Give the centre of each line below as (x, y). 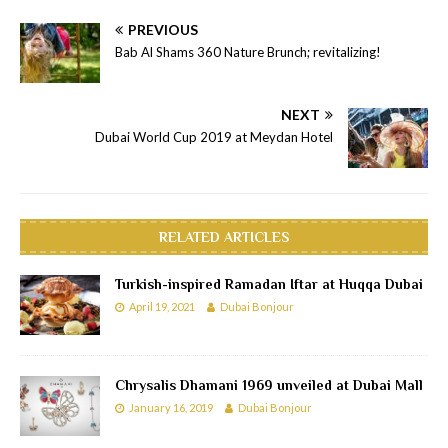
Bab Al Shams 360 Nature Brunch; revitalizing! (248, 51)
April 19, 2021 (162, 306)
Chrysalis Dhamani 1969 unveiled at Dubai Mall (269, 384)
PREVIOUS (163, 29)
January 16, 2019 (171, 407)
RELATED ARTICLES (224, 236)
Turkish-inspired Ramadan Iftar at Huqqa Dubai (269, 283)
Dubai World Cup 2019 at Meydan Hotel (214, 136)
